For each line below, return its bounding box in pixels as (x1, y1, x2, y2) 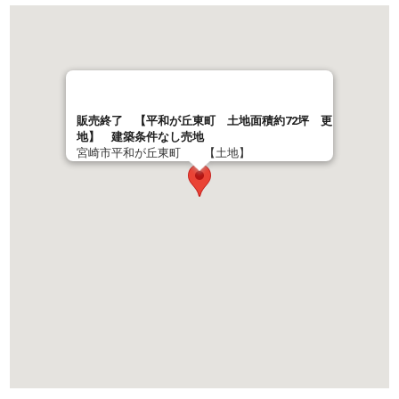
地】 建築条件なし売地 (77, 130, 204, 144)
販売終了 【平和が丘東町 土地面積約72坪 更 (77, 114, 332, 128)
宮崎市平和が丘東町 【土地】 (77, 146, 250, 160)
